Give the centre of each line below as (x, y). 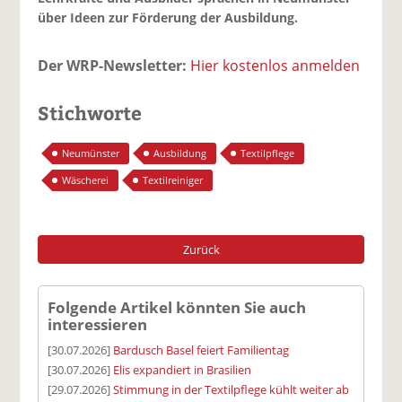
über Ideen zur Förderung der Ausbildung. (168, 18)
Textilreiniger (173, 179)
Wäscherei (86, 179)
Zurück (201, 249)
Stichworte (90, 113)
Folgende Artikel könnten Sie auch (177, 307)
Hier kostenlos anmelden (275, 66)
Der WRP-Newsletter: (113, 66)
